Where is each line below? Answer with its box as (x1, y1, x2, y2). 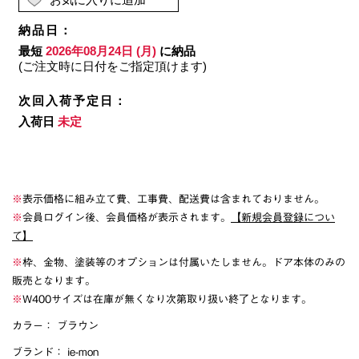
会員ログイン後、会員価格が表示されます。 (22, 212, 231, 224)
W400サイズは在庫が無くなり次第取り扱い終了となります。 (22, 294, 312, 305)
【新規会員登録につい (231, 212, 335, 224)
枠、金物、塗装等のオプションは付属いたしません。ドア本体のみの (22, 257, 345, 268)
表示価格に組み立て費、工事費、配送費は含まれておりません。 (22, 194, 325, 205)
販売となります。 (12, 276, 95, 287)
